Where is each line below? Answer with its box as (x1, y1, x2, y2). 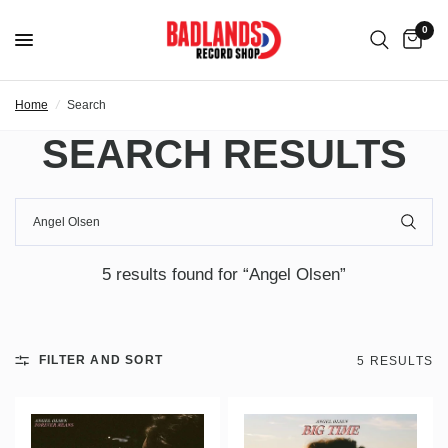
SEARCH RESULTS (41, 131, 407, 176)
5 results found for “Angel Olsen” (101, 264, 347, 284)
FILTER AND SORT (39, 353, 163, 367)
